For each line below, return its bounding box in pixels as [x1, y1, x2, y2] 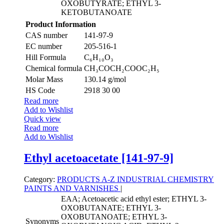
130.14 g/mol [84, 75, 126, 84]
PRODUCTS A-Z [57, 175, 117, 184]
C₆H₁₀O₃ [84, 53, 113, 62]
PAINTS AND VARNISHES [24, 184, 120, 193]
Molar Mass [25, 75, 63, 84]
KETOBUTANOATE [61, 8, 132, 17]
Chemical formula [25, 64, 82, 73]
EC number [25, 42, 62, 51]
